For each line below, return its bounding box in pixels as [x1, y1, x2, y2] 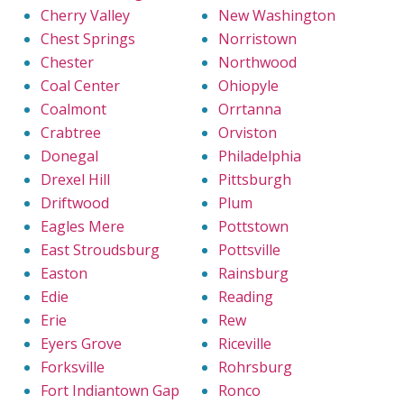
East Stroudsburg [41, 239, 160, 260]
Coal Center [41, 75, 120, 96]
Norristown [218, 28, 297, 49]
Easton [41, 262, 87, 283]
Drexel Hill [41, 169, 110, 189]
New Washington [218, 5, 335, 25]
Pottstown [218, 216, 289, 236]
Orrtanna [218, 98, 281, 119]
